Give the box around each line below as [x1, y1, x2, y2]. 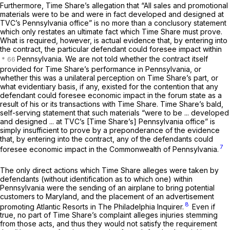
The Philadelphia [98, 202, 157, 211]
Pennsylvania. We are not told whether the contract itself [17, 54, 208, 63]
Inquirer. [157, 202, 184, 211]
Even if [190, 202, 215, 211]
